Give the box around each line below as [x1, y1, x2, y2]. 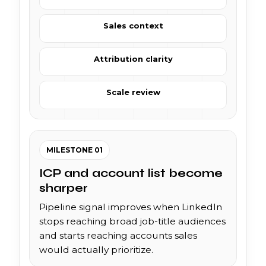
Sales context [103, 20, 163, 30]
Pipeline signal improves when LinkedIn [39, 201, 222, 213]
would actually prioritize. [39, 243, 153, 255]
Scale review [106, 87, 160, 97]
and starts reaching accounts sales [39, 229, 197, 241]
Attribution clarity [93, 53, 173, 64]
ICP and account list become [39, 166, 223, 180]
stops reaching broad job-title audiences [39, 215, 226, 227]
